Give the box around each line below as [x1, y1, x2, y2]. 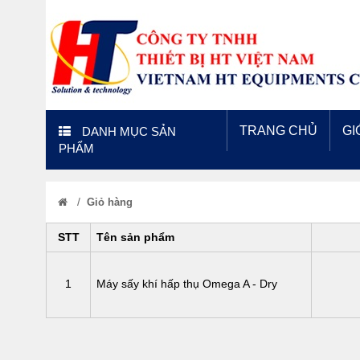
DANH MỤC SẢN [79, 125, 176, 138]
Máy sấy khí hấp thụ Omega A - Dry [96, 277, 277, 290]
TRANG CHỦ [239, 124, 317, 137]
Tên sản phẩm [96, 231, 174, 243]
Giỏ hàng [87, 196, 133, 208]
